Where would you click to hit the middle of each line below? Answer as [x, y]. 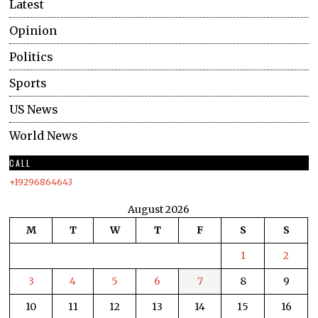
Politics [32, 56]
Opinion [33, 30]
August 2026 [159, 209]
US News [34, 109]
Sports [28, 83]
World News [44, 135]
